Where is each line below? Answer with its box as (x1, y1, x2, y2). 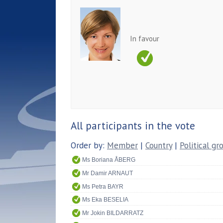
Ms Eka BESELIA (82, 196, 128, 204)
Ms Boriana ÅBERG (82, 156, 135, 164)
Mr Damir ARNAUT (82, 169, 133, 177)
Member (107, 139, 138, 151)
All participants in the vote (71, 118, 195, 132)
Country (145, 139, 172, 151)
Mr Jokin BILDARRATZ (82, 209, 143, 217)
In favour (130, 33, 159, 43)
